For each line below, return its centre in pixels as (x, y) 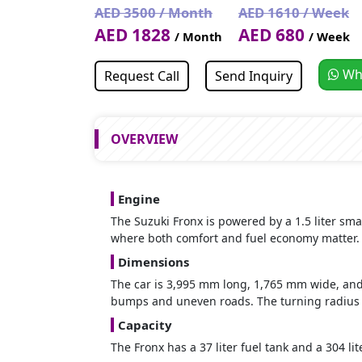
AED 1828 (135, 34)
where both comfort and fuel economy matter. (235, 238)
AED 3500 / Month (154, 12)
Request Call (142, 76)
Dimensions (154, 261)
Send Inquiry (254, 76)
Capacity (145, 324)
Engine (139, 198)
